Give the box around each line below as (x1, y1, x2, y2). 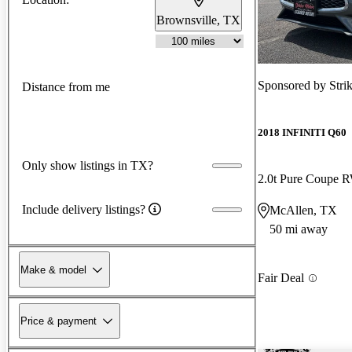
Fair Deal (258, 271, 304, 285)
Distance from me (22, 80, 110, 94)
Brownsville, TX (156, 13, 240, 27)
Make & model (20, 263, 86, 276)
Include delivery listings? (22, 202, 145, 216)
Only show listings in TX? (22, 158, 153, 172)
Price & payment (20, 314, 97, 327)
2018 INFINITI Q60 (258, 126, 346, 139)
